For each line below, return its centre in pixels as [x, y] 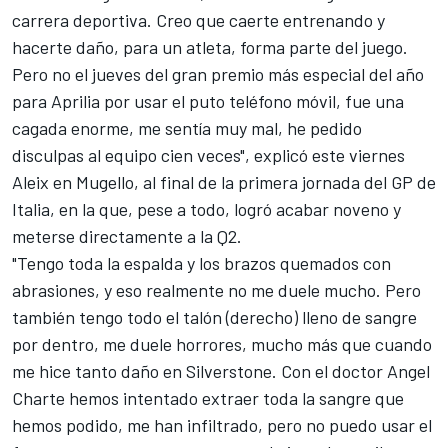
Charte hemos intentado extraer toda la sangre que [208, 397]
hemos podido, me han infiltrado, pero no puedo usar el [222, 424]
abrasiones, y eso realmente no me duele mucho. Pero [216, 289]
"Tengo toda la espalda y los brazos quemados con [201, 262]
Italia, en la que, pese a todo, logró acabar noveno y [206, 208]
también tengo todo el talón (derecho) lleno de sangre [214, 316]
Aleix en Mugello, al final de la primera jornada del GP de [224, 181]
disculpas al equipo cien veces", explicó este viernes [208, 154]
